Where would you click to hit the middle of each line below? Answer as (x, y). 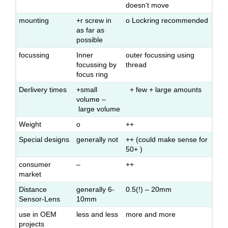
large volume (98, 109)
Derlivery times (43, 90)
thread (136, 65)
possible (90, 40)
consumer (35, 164)
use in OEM (38, 214)
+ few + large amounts (164, 90)
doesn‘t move (147, 5)
